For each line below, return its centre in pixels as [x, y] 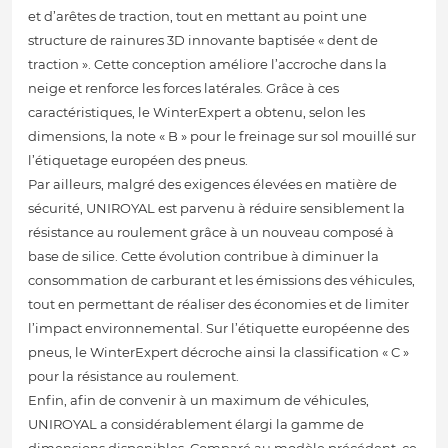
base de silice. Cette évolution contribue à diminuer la [203, 256]
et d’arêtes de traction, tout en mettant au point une [197, 16]
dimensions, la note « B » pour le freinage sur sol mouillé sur [222, 136]
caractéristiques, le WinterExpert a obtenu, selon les [196, 112]
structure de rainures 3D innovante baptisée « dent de [203, 40]
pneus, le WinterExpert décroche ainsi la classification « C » [218, 352]
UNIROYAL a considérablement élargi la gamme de [196, 424]
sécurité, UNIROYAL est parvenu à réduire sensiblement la [216, 208]
